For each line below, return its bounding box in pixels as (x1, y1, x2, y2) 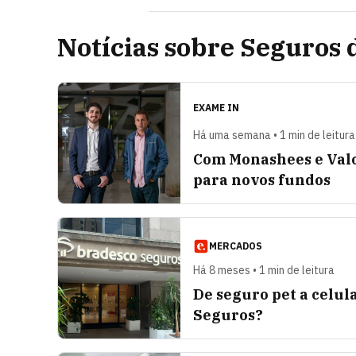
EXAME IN (193, 102, 239, 114)
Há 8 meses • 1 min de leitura (193, 263, 335, 277)
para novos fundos (193, 171, 331, 189)
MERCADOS (209, 240, 262, 252)
